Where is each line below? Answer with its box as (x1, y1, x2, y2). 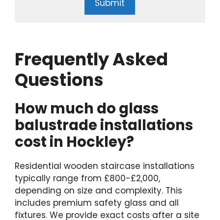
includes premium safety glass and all (15, 196, 179, 209)
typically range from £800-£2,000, (15, 172, 160, 184)
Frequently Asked (15, 47, 168, 71)
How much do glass (15, 98, 159, 118)
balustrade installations (15, 115, 193, 135)
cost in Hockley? (15, 132, 134, 152)
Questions (15, 67, 104, 92)
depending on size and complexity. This (15, 184, 182, 196)
